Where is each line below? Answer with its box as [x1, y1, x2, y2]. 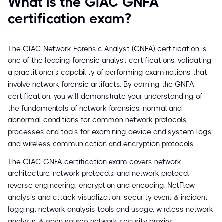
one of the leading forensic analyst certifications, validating [8, 56, 212, 65]
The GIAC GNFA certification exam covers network [8, 157, 181, 166]
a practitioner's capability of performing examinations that [8, 68, 207, 77]
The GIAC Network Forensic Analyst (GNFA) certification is [8, 44, 207, 54]
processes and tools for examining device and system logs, [8, 127, 213, 137]
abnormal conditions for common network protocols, [8, 115, 188, 125]
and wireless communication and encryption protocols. [8, 139, 197, 149]
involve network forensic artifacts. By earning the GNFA [8, 80, 194, 89]
